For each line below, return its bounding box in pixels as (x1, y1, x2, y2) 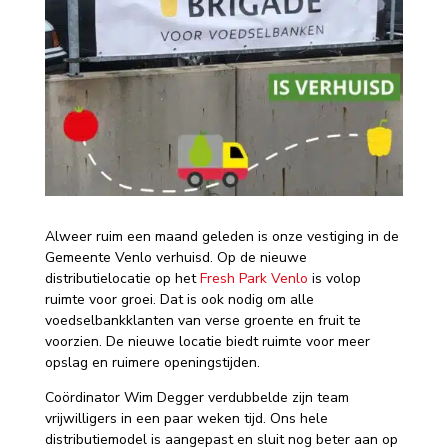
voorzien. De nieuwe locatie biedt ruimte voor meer (44, 332, 370, 352)
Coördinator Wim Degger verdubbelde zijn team (44, 388, 349, 408)
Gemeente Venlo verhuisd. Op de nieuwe (44, 248, 307, 268)
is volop (307, 269, 361, 289)
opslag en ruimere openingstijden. (44, 353, 260, 373)
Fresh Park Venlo (199, 269, 308, 289)
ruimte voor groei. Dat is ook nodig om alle (44, 290, 314, 310)
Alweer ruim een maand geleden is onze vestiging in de (44, 227, 399, 247)
